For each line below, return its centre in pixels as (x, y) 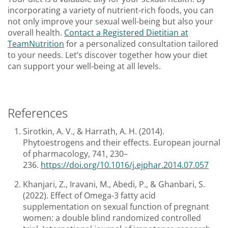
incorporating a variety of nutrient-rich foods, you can (111, 10)
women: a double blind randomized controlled (112, 218)
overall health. (36, 33)
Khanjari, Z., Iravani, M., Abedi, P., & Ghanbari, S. (114, 184)
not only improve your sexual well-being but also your (110, 22)
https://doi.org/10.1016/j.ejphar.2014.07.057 (125, 165)
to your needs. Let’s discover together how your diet (108, 55)
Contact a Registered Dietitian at (126, 33)
